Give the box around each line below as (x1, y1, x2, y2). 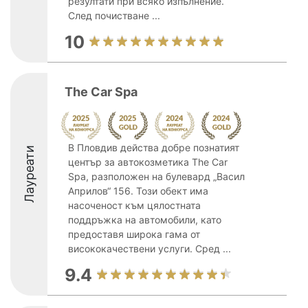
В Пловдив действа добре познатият (68, 142, 239, 153)
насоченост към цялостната (68, 199, 201, 211)
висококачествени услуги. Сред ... (68, 243, 231, 254)
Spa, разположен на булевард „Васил (68, 170, 245, 182)
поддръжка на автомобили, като (68, 214, 221, 225)
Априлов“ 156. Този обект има (68, 185, 208, 197)
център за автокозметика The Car (68, 156, 228, 168)
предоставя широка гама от (68, 228, 200, 240)
